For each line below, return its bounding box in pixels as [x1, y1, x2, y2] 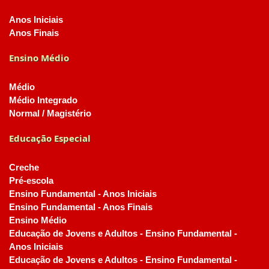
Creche [9, 163, 39, 172]
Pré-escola [9, 176, 53, 186]
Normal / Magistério [9, 109, 91, 118]
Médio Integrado [9, 95, 77, 105]
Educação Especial [9, 132, 91, 144]
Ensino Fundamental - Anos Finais [9, 202, 153, 212]
